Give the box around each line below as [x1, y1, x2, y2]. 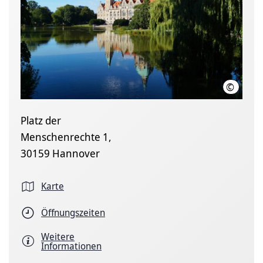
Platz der [21, 113, 61, 127]
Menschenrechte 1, [21, 129, 112, 144]
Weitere [41, 230, 75, 243]
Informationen [41, 239, 102, 252]
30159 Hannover [21, 146, 100, 160]
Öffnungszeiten [41, 206, 105, 220]
